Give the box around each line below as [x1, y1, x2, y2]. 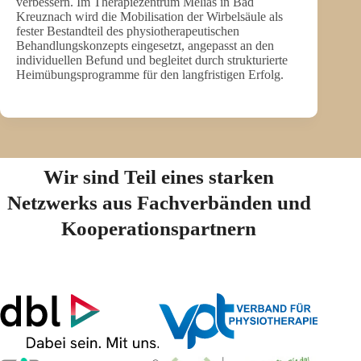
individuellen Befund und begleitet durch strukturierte [16, 53, 288, 68]
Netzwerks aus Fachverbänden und [6, 192, 311, 214]
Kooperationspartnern [61, 218, 257, 240]
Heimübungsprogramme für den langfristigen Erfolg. [16, 68, 284, 82]
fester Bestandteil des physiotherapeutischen [16, 24, 239, 39]
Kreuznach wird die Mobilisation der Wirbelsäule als [16, 10, 283, 24]
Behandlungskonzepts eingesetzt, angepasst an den [16, 39, 274, 53]
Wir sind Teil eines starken [44, 166, 275, 189]
